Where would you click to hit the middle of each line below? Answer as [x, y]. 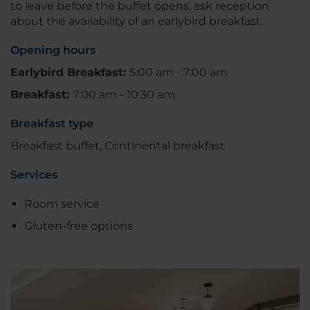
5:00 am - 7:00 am [179, 73]
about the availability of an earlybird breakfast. [137, 21]
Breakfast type [52, 124]
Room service [62, 204]
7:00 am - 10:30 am [124, 95]
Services [34, 175]
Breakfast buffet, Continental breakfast [118, 146]
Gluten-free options [79, 226]
